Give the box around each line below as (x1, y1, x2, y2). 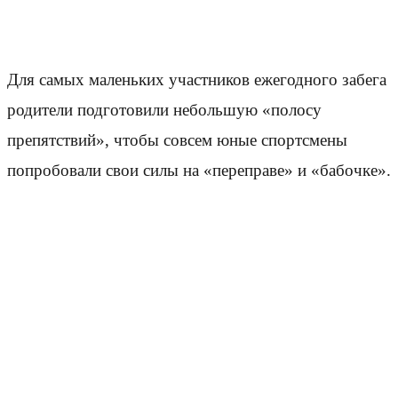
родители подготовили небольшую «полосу (7, 100, 322, 120)
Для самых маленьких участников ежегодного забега (7, 70, 386, 90)
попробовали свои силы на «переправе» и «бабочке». (7, 161, 391, 180)
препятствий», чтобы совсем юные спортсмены (7, 131, 347, 150)
